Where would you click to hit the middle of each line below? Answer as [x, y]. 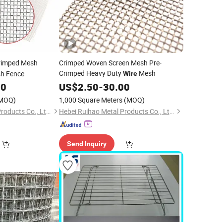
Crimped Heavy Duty [91, 73]
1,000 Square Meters [90, 100]
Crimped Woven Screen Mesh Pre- [110, 63]
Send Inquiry [86, 144]
